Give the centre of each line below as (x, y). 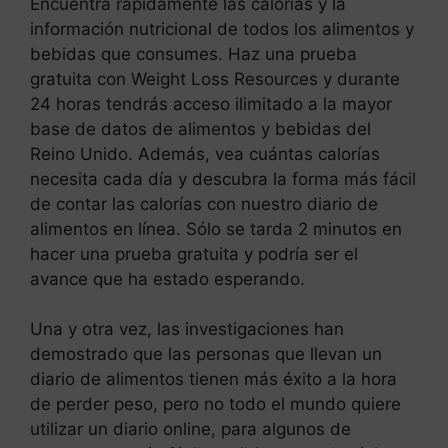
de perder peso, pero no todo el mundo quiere (215, 404)
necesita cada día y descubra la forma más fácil (223, 178)
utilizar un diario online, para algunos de (190, 429)
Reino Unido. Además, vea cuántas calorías (205, 153)
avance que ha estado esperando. (167, 278)
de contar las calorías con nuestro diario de (204, 203)
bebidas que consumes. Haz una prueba (193, 53)
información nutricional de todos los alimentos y (222, 28)
